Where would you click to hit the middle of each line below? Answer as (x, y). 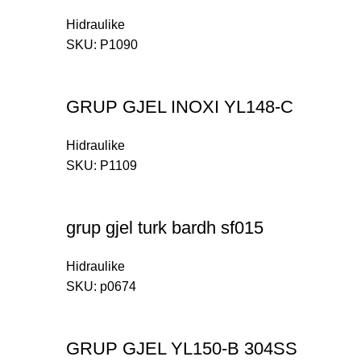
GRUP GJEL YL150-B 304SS (182, 349)
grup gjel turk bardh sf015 (165, 228)
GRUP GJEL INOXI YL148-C (180, 107)
